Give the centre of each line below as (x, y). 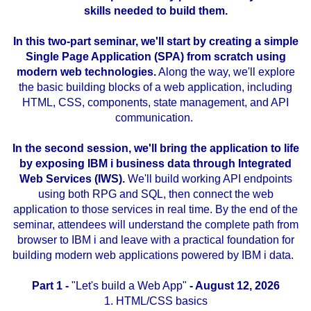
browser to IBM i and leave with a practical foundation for (155, 240)
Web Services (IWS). (72, 179)
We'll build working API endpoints (208, 179)
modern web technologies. (86, 72)
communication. (155, 118)
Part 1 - (51, 286)
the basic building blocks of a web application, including (155, 87)
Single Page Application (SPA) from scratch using (155, 57)
